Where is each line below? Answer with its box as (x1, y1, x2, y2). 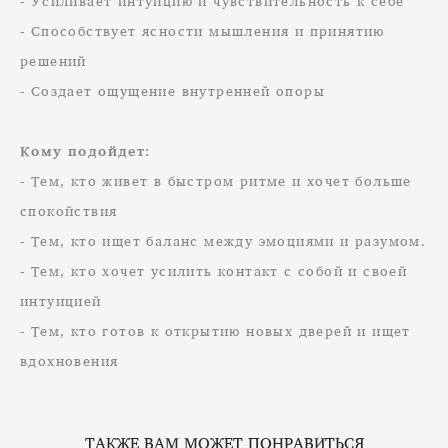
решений (20, 48, 87, 74)
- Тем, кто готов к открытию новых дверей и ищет (20, 318, 411, 344)
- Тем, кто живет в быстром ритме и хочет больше (20, 168, 412, 194)
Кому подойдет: (20, 138, 151, 164)
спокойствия (20, 198, 118, 224)
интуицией (20, 288, 102, 314)
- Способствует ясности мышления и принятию (20, 18, 385, 44)
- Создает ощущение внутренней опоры (20, 78, 325, 104)
